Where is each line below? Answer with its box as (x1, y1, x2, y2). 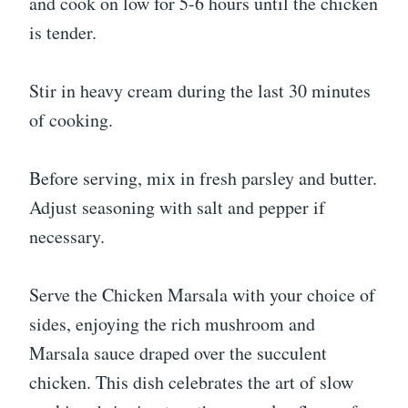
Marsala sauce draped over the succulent (29, 341, 327, 366)
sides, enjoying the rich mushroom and (29, 311, 315, 337)
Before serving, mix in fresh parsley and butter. (29, 166, 377, 191)
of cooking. (29, 107, 113, 133)
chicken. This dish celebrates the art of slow (29, 370, 353, 395)
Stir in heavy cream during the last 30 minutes (29, 78, 371, 104)
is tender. (29, 20, 97, 46)
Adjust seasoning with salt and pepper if (29, 195, 325, 220)
